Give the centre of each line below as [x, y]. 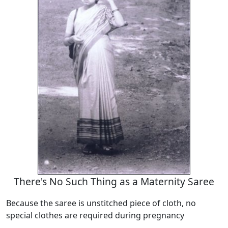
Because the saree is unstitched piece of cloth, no [101, 203]
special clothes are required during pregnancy [95, 216]
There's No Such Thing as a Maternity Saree [114, 182]
